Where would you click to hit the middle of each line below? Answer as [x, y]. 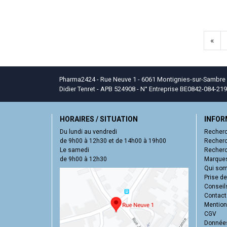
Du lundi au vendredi [88, 131]
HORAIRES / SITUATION [99, 119]
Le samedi [74, 150]
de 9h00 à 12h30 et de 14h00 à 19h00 [113, 141]
